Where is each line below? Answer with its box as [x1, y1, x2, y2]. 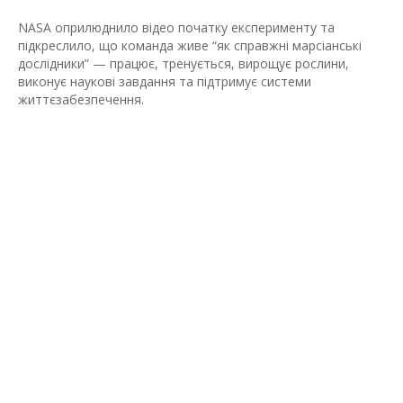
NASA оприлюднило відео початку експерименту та [18, 19, 335, 36]
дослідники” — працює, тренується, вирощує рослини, [18, 55, 349, 72]
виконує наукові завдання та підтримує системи [18, 73, 311, 90]
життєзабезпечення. [18, 91, 144, 108]
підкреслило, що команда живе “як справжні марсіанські [18, 37, 362, 54]
